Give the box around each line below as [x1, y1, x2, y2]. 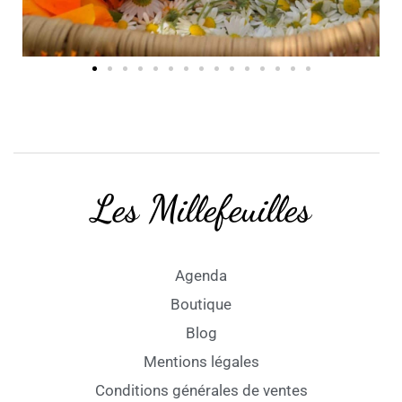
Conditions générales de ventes [94, 380, 308, 399]
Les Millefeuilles [91, 185, 311, 232]
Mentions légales [143, 352, 259, 371]
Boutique [170, 294, 232, 313]
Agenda [175, 266, 227, 284]
